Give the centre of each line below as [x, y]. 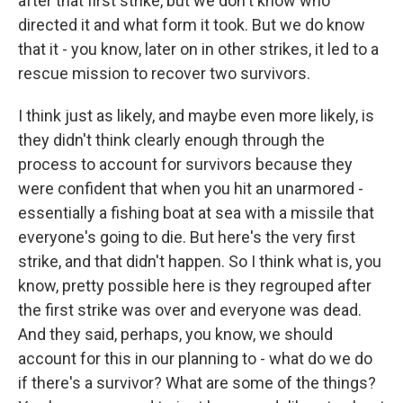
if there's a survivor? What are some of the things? [197, 383]
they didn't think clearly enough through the [171, 140]
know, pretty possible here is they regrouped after [195, 286]
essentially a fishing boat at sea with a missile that [196, 213]
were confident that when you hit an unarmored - [191, 188]
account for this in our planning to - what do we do [195, 358]
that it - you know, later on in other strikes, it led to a [198, 49]
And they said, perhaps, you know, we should [175, 334]
